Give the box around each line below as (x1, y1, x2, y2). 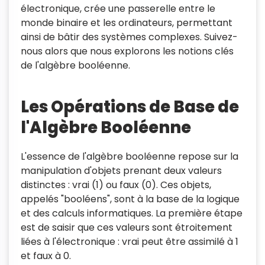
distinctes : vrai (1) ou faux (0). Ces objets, (21, 178, 211, 192)
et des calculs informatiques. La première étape (21, 206, 243, 220)
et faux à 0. (21, 249, 71, 263)
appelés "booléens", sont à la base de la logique (21, 192, 240, 206)
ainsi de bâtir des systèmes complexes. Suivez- (21, 30, 238, 44)
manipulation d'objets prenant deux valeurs (21, 164, 222, 177)
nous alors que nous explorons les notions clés (21, 44, 234, 58)
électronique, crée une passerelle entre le (21, 2, 215, 15)
